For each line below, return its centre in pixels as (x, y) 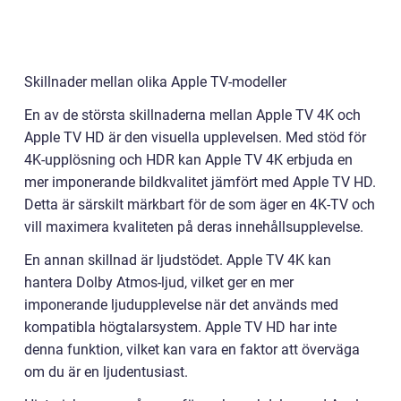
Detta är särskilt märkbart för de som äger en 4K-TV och (200, 205)
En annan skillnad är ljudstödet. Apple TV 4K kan (178, 260)
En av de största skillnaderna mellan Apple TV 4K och (192, 115)
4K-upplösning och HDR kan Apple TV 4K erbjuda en (188, 160)
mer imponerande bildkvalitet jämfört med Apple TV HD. (200, 183)
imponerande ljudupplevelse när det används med (181, 305)
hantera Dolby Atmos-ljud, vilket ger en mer (159, 283)
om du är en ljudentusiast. (106, 372)
